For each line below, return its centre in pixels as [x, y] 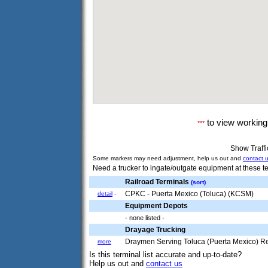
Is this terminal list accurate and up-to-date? [165, 254]
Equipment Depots [156, 206]
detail [105, 194]
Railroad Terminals [158, 182]
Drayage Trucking [155, 230]
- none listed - [145, 218]
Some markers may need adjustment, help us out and [168, 158]
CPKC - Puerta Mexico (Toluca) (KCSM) [189, 194]
